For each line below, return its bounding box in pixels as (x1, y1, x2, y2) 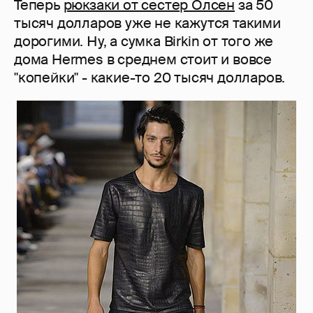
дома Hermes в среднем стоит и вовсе (14, 50, 272, 69)
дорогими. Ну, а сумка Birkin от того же (14, 32, 274, 51)
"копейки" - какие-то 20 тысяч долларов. (14, 68, 286, 87)
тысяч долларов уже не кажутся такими (14, 14, 281, 33)
